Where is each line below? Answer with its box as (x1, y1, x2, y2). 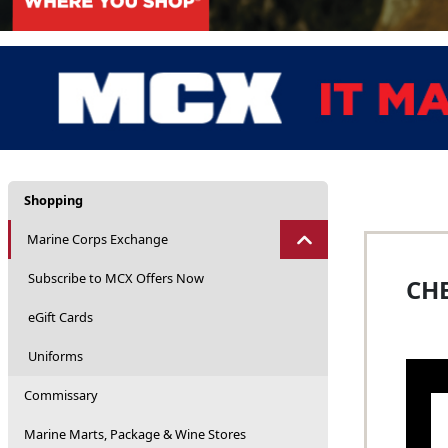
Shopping (24, 191, 83, 210)
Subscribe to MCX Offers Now (28, 269, 204, 288)
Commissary (24, 386, 98, 405)
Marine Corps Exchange (27, 230, 168, 249)
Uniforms (28, 347, 83, 366)
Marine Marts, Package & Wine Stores (24, 425, 246, 444)
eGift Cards (28, 308, 93, 327)
